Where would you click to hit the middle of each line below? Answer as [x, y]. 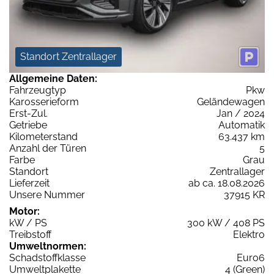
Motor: [24, 212]
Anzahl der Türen [48, 149]
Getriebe [28, 125]
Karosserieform [44, 102]
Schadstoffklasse [47, 258]
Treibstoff [30, 235]
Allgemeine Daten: [53, 79]
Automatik [242, 125]
